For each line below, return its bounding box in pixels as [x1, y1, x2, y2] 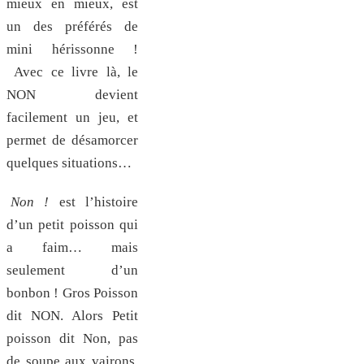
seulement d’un [6, 262, 138, 279]
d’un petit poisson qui [6, 217, 138, 233]
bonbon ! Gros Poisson [6, 285, 138, 301]
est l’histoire [49, 194, 139, 210]
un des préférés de [6, 19, 138, 35]
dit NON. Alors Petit [6, 308, 138, 324]
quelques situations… [6, 155, 132, 171]
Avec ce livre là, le [6, 64, 138, 80]
